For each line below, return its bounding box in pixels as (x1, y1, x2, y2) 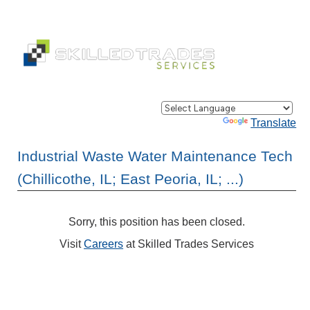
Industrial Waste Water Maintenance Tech (17, 148, 293, 164)
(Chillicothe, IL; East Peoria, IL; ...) (17, 171, 244, 187)
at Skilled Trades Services (123, 237, 255, 250)
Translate (250, 117, 297, 129)
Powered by (161, 117, 224, 129)
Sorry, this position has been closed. (69, 215, 246, 228)
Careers (84, 237, 124, 250)
